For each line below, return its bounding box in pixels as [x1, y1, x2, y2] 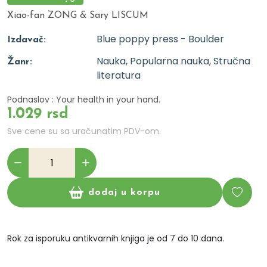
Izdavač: [7, 35, 46, 45]
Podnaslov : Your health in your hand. [7, 94, 160, 105]
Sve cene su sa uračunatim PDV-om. [7, 125, 161, 137]
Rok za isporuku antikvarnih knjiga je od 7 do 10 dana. [7, 232, 224, 244]
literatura [97, 69, 141, 82]
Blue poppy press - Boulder [97, 32, 224, 46]
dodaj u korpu [88, 187, 161, 197]
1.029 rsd [7, 107, 69, 122]
